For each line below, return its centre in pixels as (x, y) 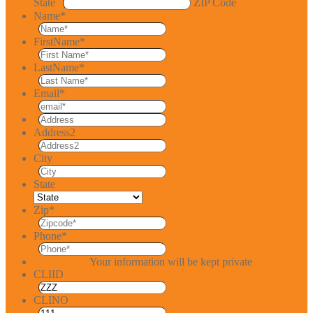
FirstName (57, 41)
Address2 (54, 132)
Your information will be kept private (170, 261)
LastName (56, 67)
